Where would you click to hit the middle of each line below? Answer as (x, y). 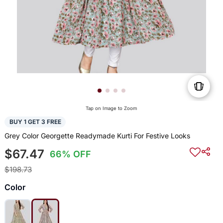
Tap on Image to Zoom (111, 109)
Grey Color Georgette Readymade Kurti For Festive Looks (97, 135)
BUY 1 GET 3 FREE (35, 122)
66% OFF (71, 154)
